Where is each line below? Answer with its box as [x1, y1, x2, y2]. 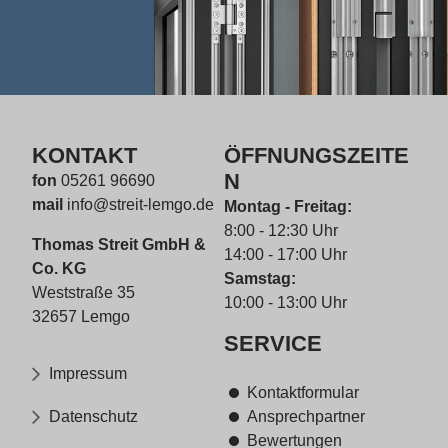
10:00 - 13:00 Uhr [224, 294, 347, 311]
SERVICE [224, 331, 322, 356]
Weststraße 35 [32, 284, 135, 301]
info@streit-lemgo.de [63, 196, 214, 213]
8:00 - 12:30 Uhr [224, 222, 338, 239]
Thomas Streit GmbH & [32, 236, 206, 253]
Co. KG [32, 260, 86, 277]
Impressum [49, 365, 127, 383]
